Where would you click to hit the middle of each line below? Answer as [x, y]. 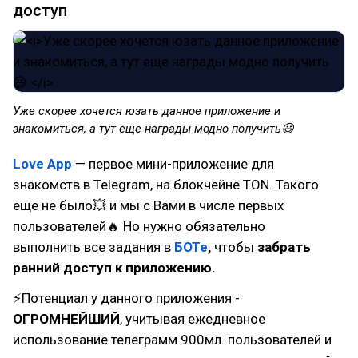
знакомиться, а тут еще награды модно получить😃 [155, 129]
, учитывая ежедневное [193, 319]
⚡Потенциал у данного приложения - [126, 298]
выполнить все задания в [93, 247]
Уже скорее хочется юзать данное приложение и [147, 111]
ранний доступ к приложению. [114, 268]
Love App [42, 164]
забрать [282, 247]
